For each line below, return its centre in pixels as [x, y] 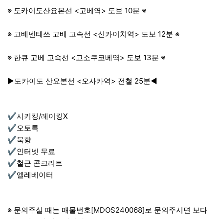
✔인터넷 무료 [31, 152]
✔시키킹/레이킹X [38, 116]
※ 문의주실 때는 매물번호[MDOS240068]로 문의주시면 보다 [107, 210]
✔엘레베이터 [30, 175]
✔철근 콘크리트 [35, 163]
